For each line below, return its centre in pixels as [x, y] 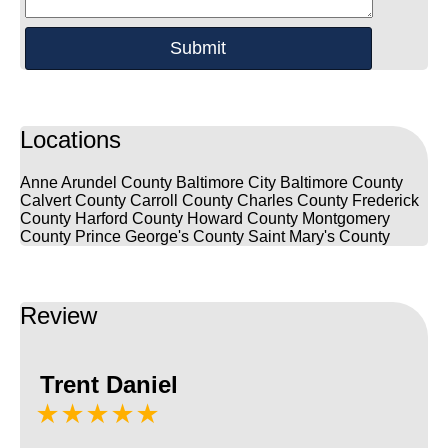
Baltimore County [341, 182]
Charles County [292, 200]
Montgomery [346, 218]
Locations [70, 139]
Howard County [242, 218]
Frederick [385, 200]
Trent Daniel [109, 385]
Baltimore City [226, 182]
